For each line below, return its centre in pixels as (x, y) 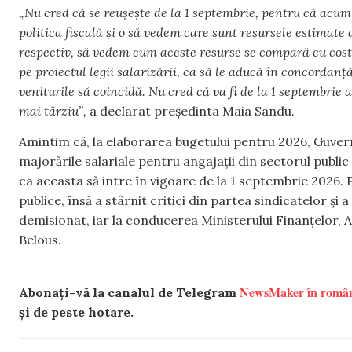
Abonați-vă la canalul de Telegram (129, 293)
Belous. (40, 240)
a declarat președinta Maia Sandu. (191, 110)
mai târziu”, (53, 110)
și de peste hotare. (76, 312)
